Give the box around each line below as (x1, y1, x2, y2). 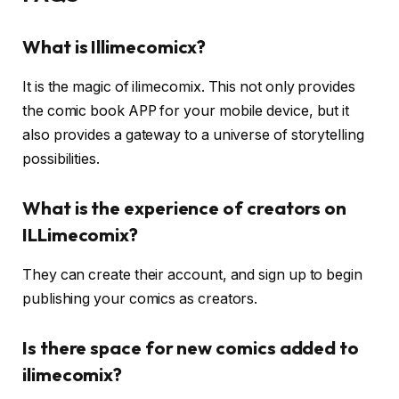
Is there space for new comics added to (22, 337, 359, 360)
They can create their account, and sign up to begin (22, 265, 362, 283)
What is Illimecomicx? (22, 36, 207, 59)
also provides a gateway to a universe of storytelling (22, 126, 364, 143)
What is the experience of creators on (22, 197, 347, 220)
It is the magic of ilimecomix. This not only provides (22, 77, 355, 95)
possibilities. (22, 150, 100, 167)
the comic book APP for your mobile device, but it (22, 102, 350, 119)
